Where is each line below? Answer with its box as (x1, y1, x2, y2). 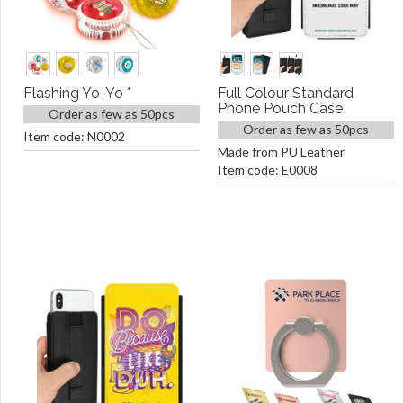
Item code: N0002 (23, 129, 125, 144)
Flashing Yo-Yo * (23, 85, 131, 102)
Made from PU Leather (218, 144, 345, 159)
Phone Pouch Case (218, 100, 343, 117)
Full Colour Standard (218, 85, 354, 102)
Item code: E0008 (218, 162, 318, 177)
